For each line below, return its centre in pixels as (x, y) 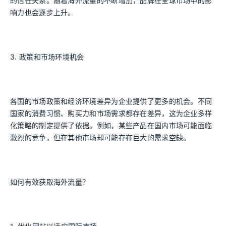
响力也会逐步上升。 (43, 12)
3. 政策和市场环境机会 (47, 57)
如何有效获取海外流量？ (50, 182)
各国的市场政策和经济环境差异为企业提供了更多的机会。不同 (111, 101)
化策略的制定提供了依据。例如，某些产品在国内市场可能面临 (111, 125)
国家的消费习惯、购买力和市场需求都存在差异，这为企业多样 (111, 113)
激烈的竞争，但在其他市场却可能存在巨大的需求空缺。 (100, 137)
